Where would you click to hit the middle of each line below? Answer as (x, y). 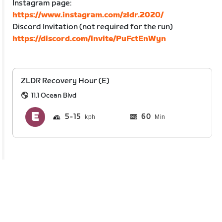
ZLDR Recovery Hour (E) (65, 81)
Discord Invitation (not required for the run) (93, 27)
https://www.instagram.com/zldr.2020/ (88, 15)
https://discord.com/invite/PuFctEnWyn (89, 39)
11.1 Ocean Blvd (54, 95)
